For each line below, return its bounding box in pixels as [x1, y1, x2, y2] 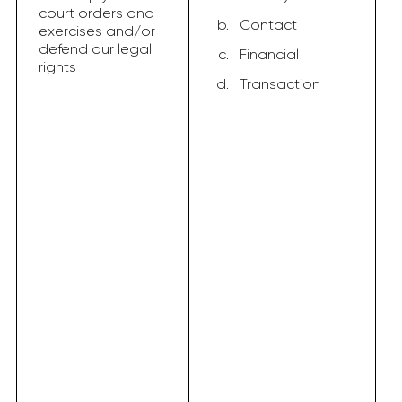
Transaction [240, 75, 320, 92]
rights [39, 58, 76, 75]
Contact [240, 16, 297, 33]
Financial [240, 46, 299, 63]
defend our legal [39, 40, 152, 57]
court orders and [39, 4, 154, 22]
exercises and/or [39, 22, 155, 39]
